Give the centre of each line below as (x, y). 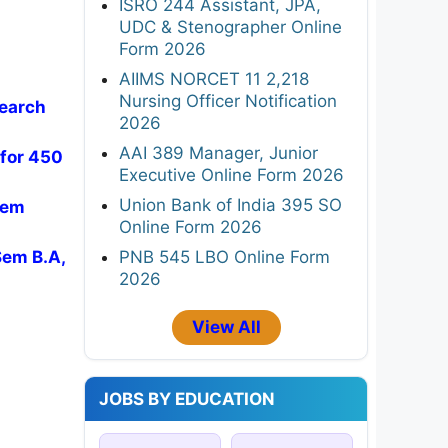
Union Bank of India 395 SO (230, 204)
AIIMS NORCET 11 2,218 (214, 78)
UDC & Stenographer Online (230, 26)
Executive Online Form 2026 (231, 174)
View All (226, 326)
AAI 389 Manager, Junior (218, 152)
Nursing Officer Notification (228, 100)
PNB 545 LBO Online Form (224, 256)
